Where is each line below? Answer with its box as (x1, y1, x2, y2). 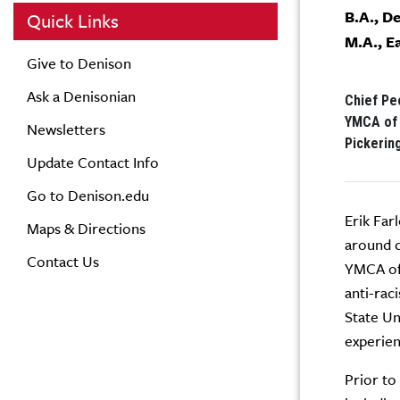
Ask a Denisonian (27, 87, 136, 106)
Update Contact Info (27, 153, 159, 172)
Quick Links (27, 9, 119, 34)
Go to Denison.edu (27, 186, 149, 205)
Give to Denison (27, 54, 131, 73)
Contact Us (27, 252, 99, 271)
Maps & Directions (27, 219, 146, 238)
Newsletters (27, 120, 105, 139)
